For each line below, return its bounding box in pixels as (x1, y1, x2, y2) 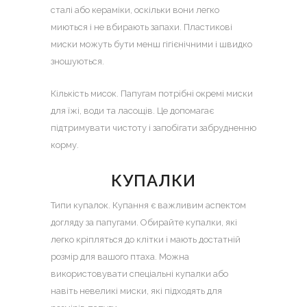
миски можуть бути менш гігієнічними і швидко (51, 39, 252, 49)
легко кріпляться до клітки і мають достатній (51, 234, 241, 245)
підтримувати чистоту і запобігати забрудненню (51, 123, 256, 133)
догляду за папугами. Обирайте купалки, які (51, 217, 237, 228)
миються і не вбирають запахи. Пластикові (51, 22, 232, 32)
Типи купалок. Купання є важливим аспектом (51, 200, 246, 210)
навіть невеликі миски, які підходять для (51, 286, 222, 296)
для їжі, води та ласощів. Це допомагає (51, 106, 214, 116)
